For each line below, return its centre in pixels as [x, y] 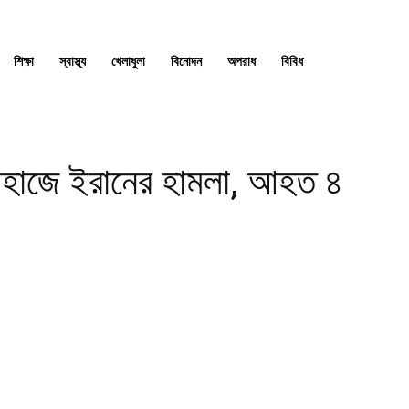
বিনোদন [186, 61]
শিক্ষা [24, 61]
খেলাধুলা [128, 61]
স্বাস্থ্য [73, 61]
